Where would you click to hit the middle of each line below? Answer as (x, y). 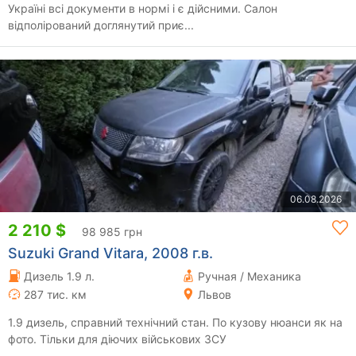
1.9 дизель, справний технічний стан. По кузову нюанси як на (175, 322)
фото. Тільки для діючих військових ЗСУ (117, 339)
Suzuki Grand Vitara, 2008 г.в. (110, 253)
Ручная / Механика (250, 276)
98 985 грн (112, 231)
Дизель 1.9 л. (59, 276)
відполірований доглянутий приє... (101, 25)
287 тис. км (55, 294)
